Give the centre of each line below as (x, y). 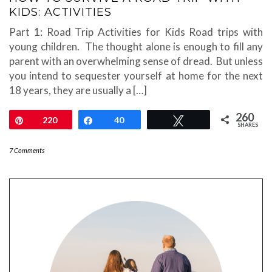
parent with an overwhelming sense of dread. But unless (136, 61)
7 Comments (27, 151)
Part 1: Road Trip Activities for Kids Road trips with (136, 32)
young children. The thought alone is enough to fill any (136, 47)
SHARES (248, 125)
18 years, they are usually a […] (78, 90)
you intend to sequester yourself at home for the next (136, 76)
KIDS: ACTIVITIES (60, 12)
